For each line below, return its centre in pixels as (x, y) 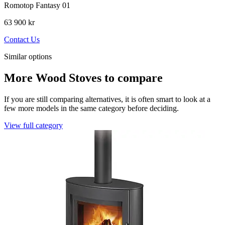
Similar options (28, 56)
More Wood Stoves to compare (83, 78)
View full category (33, 125)
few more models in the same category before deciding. (91, 108)
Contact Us (22, 39)
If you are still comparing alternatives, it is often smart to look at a (107, 99)
